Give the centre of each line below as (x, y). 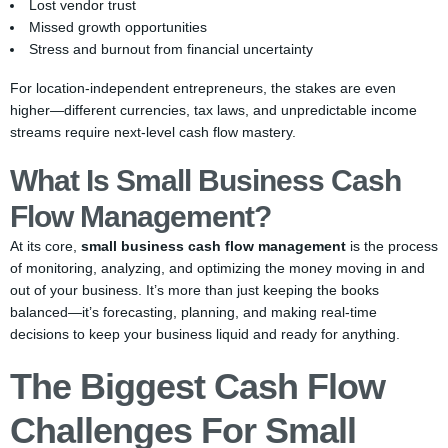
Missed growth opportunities (118, 27)
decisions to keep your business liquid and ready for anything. (205, 334)
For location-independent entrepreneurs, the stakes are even (203, 88)
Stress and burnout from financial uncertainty (171, 49)
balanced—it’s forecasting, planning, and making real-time (193, 312)
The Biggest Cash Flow (197, 386)
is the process (392, 246)
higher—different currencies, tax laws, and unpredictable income (213, 110)
